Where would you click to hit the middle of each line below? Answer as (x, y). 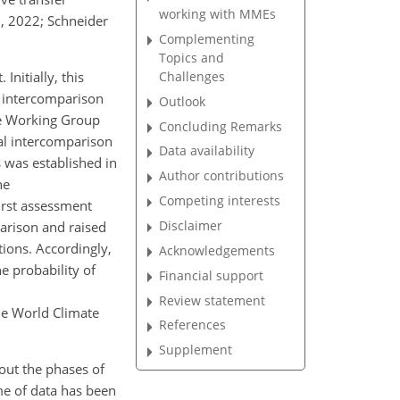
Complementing (207, 38)
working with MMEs (218, 13)
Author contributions (222, 176)
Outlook (183, 101)
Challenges (192, 76)
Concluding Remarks (221, 126)
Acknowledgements (217, 250)
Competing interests (220, 201)
